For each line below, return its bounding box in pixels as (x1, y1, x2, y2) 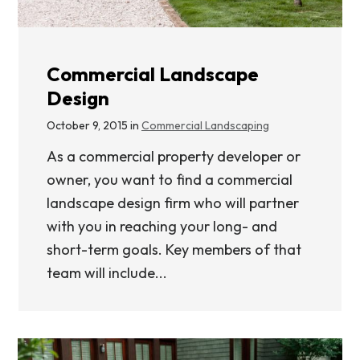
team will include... (47, 263, 167, 282)
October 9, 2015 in (47, 117, 141, 133)
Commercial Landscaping (141, 117, 269, 133)
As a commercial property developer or (47, 146, 301, 166)
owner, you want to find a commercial (47, 170, 292, 189)
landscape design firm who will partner (47, 193, 299, 212)
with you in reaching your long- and (47, 216, 277, 235)
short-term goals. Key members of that (47, 239, 301, 259)
